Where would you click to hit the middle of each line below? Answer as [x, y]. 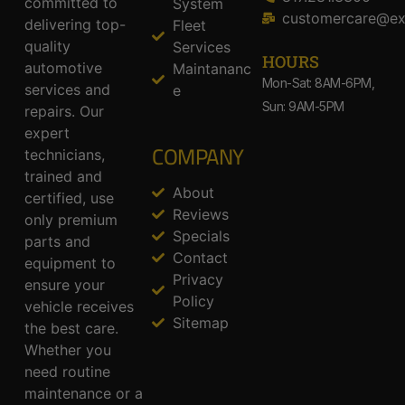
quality [47, 47]
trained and [63, 177]
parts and [57, 242]
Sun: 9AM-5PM [303, 107]
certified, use [69, 198]
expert [47, 133]
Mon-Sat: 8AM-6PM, [318, 83]
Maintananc [212, 68]
